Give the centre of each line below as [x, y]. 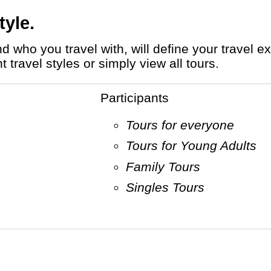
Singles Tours [169, 188]
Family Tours [167, 166]
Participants [139, 97]
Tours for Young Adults [194, 146]
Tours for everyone [183, 125]
